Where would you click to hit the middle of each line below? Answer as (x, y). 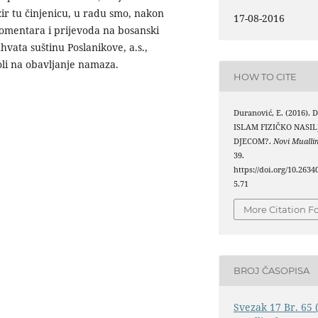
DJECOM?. (254, 142)
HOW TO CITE (265, 76)
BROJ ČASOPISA (272, 271)
